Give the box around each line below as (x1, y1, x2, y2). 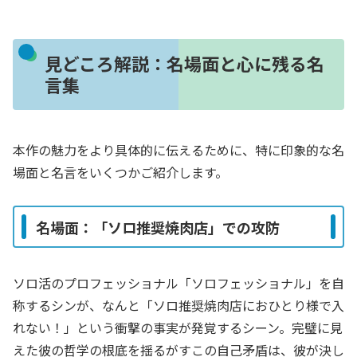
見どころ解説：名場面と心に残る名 (44, 50, 324, 76)
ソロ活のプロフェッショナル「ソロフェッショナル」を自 (13, 273, 344, 292)
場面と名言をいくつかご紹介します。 (13, 162, 228, 182)
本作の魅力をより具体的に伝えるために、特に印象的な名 (13, 139, 344, 159)
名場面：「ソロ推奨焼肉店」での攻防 (36, 216, 280, 237)
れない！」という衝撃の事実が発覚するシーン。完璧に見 (13, 317, 343, 337)
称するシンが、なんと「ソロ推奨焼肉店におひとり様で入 (13, 295, 344, 315)
